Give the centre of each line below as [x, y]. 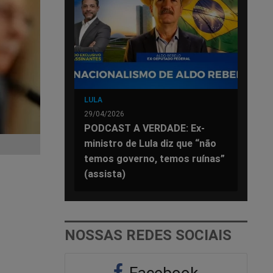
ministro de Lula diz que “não [150, 143]
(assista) [105, 173]
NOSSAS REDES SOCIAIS [148, 235]
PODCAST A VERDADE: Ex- [144, 128]
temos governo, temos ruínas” [154, 158]
